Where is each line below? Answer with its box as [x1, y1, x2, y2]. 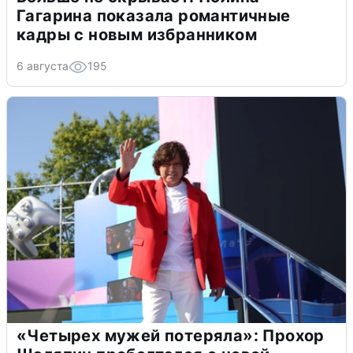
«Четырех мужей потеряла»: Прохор [17, 325, 325, 345]
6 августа [17, 58, 69, 72]
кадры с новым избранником [17, 24, 257, 44]
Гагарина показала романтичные [17, 6, 291, 25]
